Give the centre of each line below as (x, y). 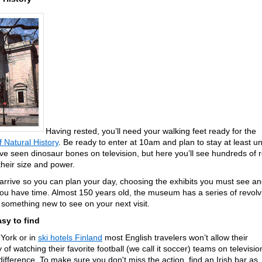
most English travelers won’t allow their (175, 237)
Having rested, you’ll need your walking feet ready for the (151, 131)
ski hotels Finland (70, 237)
